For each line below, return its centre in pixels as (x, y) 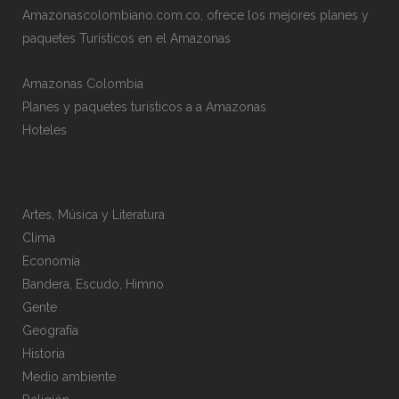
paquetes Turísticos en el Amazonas (126, 39)
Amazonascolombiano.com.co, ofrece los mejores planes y (195, 16)
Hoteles (45, 130)
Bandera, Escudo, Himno (93, 285)
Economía (51, 261)
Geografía (50, 331)
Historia (44, 354)
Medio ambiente (69, 377)
